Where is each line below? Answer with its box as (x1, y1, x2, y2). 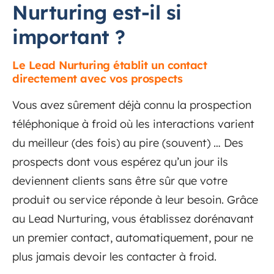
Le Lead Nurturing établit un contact (12, 58, 207, 72)
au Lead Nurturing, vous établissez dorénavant (12, 212, 254, 226)
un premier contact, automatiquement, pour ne (12, 231, 253, 245)
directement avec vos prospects (12, 72, 182, 86)
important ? (12, 24, 125, 49)
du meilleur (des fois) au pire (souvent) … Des (12, 136, 243, 150)
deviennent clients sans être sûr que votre (12, 174, 228, 188)
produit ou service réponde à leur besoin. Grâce (12, 193, 258, 207)
